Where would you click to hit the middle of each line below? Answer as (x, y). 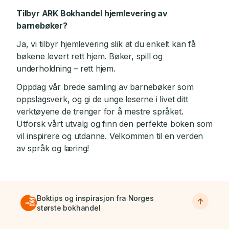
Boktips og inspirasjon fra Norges (95, 198)
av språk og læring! (53, 148)
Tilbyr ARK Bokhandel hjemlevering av (92, 13)
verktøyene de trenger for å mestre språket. (100, 111)
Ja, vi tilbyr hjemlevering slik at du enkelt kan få (106, 44)
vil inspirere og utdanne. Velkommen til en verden (110, 136)
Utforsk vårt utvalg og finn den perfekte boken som (114, 124)
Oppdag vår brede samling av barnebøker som (105, 87)
